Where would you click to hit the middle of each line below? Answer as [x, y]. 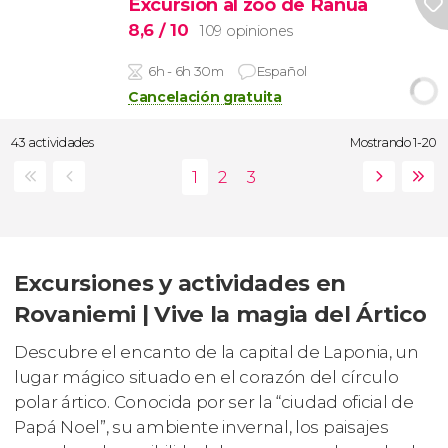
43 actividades [52, 142]
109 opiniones [246, 31]
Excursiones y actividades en [180, 283]
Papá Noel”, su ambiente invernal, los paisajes [201, 426]
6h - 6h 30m [186, 70]
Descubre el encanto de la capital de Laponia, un [216, 351]
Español [282, 70]
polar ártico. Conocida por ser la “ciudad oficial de [214, 401]
